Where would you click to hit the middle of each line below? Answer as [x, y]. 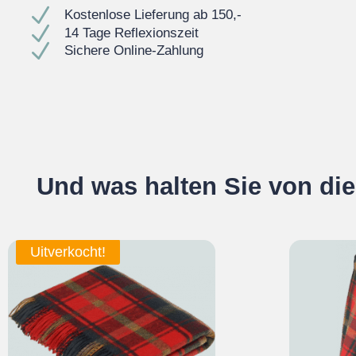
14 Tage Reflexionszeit [132, 33]
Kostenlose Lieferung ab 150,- [153, 15]
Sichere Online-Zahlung [134, 51]
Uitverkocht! [68, 252]
